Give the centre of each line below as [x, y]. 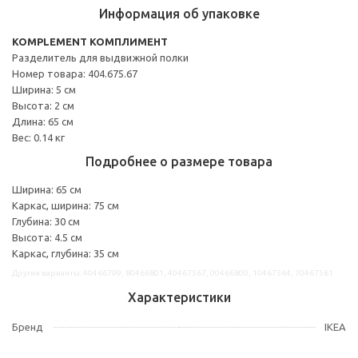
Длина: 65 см [43, 121]
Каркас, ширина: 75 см [66, 205]
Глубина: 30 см [46, 221]
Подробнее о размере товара [179, 161]
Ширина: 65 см [47, 189]
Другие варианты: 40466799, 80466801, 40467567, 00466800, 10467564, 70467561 [173, 272]
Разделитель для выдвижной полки [100, 57]
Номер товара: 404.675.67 [75, 73]
